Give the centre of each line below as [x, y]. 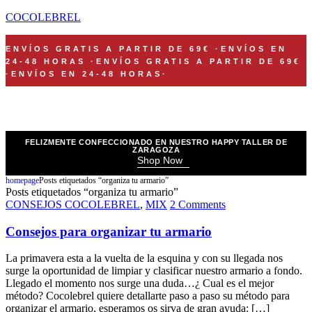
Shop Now [159, 160]
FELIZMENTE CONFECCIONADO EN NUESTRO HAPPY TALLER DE [156, 142]
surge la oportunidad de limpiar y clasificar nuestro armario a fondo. [154, 271]
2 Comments [198, 204]
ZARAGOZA [156, 150]
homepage [22, 180]
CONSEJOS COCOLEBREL [73, 204]
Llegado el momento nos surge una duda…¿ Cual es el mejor [140, 283]
